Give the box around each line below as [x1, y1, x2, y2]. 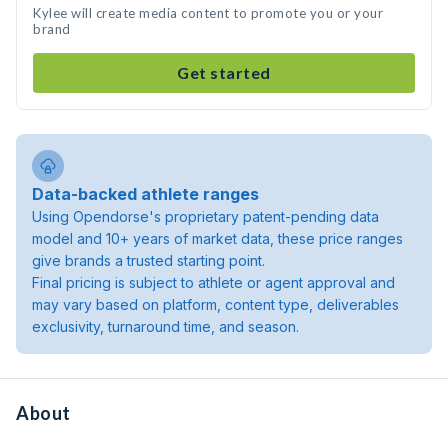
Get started [177, 63, 271, 82]
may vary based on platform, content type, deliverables [32, 296, 399, 313]
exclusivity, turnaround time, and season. [32, 318, 299, 335]
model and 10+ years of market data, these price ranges [32, 230, 403, 247]
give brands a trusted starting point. [32, 252, 265, 269]
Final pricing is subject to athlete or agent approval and [32, 274, 395, 291]
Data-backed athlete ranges [32, 184, 259, 204]
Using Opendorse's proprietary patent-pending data [32, 208, 379, 225]
